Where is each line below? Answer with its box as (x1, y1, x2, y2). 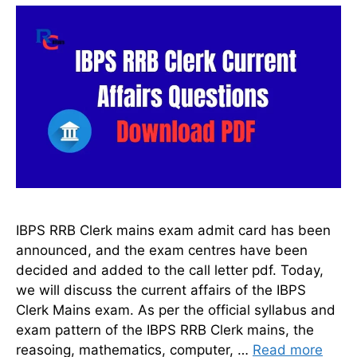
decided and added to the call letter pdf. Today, (16, 262, 324, 279)
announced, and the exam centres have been (16, 242, 308, 259)
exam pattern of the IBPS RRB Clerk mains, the (16, 322, 314, 339)
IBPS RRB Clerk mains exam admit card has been (16, 222, 331, 239)
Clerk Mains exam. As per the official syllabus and (16, 302, 335, 319)
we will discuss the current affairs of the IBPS (16, 282, 306, 299)
